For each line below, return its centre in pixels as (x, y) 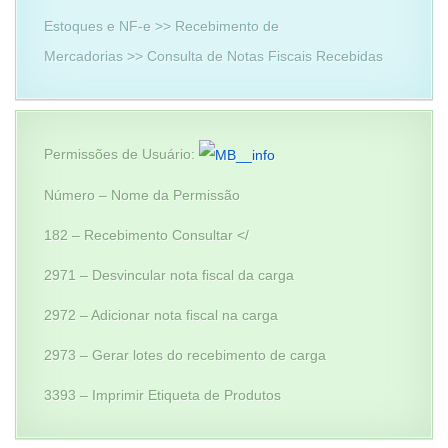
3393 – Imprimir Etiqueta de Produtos (162, 395)
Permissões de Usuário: (121, 154)
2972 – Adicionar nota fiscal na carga (161, 315)
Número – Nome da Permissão (142, 195)
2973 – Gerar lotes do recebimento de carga (185, 355)
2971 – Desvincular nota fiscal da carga (169, 275)
